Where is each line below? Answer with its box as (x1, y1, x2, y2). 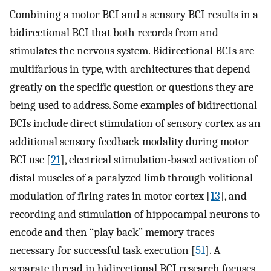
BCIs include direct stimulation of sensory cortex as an (10, 117, 261, 131)
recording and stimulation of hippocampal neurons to (10, 207, 260, 221)
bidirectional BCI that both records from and (10, 26, 218, 40)
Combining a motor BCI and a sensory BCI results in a (10, 8, 258, 22)
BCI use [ (10, 153, 51, 167)
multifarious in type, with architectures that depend (10, 62, 250, 76)
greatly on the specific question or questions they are (10, 80, 253, 94)
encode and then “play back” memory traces (10, 226, 214, 240)
